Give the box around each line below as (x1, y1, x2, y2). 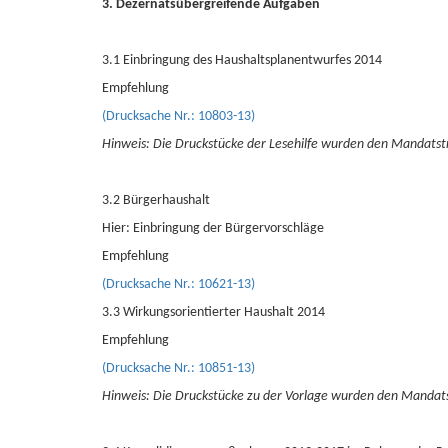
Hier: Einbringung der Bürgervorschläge (102, 221, 324, 236)
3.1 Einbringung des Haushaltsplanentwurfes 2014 (102, 53, 382, 68)
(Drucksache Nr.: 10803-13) (102, 109, 255, 124)
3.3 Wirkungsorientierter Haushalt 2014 (102, 305, 325, 320)
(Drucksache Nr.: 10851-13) (102, 361, 255, 376)
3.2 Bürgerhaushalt (102, 193, 210, 208)
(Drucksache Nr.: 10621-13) (102, 277, 255, 292)
